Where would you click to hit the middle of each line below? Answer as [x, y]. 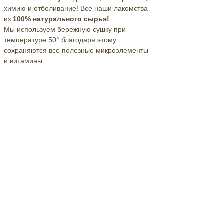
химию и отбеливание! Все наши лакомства [76, 8]
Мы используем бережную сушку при [65, 29]
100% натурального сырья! [61, 19]
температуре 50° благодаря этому [60, 40]
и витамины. [24, 61]
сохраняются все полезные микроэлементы [76, 50]
